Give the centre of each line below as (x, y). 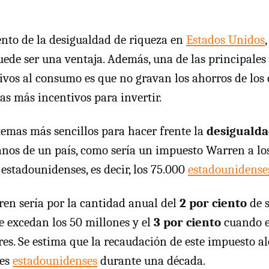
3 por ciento (187, 222)
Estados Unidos (225, 40)
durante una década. (151, 261)
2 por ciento (213, 203)
